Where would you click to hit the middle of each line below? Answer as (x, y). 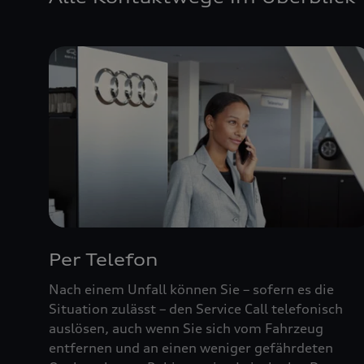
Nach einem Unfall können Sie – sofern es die (191, 289)
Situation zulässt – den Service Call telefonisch (196, 308)
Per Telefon (104, 259)
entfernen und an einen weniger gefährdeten (191, 347)
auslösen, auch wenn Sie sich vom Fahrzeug (186, 328)
